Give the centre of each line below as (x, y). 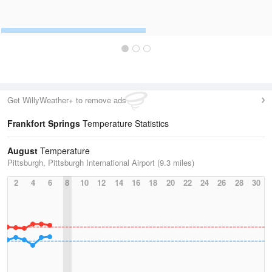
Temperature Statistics (124, 123)
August (22, 151)
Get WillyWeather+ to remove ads (67, 100)
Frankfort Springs (44, 123)
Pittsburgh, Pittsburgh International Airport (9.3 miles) (101, 162)
